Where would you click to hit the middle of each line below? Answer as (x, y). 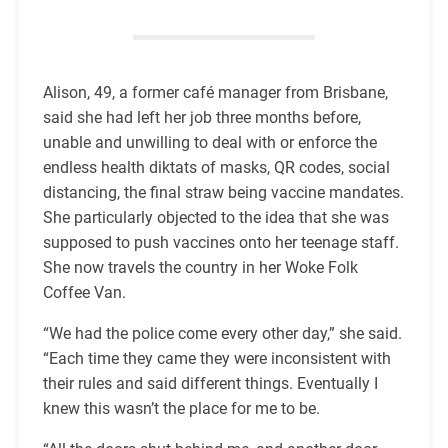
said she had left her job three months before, (201, 118)
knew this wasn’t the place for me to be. (183, 409)
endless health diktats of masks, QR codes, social (216, 168)
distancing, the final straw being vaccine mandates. (223, 193)
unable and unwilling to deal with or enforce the (209, 143)
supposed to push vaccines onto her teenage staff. (220, 243)
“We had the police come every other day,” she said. (222, 334)
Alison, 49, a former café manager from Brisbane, (215, 93)
